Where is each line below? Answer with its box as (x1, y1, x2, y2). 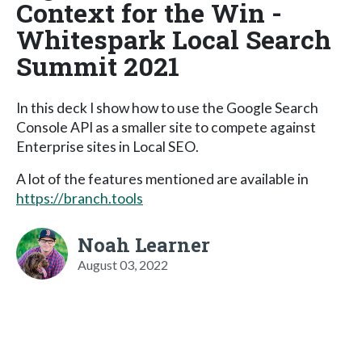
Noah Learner (78, 231, 210, 258)
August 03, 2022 (78, 256, 168, 272)
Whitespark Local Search (16, 21, 331, 57)
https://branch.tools (16, 189, 143, 207)
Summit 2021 (16, 48, 179, 83)
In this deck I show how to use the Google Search (16, 99, 318, 116)
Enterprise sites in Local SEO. (16, 137, 199, 155)
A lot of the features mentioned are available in (16, 170, 309, 187)
